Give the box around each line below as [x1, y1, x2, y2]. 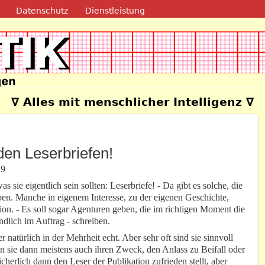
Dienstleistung [85, 5, 146, 15]
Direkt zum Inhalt [76, 4, 141, 14]
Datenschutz [15, 5, 68, 15]
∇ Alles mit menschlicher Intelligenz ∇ [11, 95, 254, 109]
